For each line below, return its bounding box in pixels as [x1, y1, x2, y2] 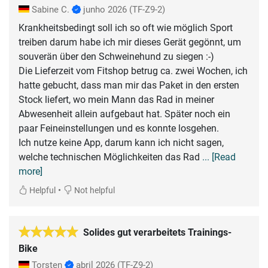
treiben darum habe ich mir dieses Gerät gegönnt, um [19, 36, 241, 48]
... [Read [202, 151, 236, 163]
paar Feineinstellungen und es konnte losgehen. [19, 122, 219, 134]
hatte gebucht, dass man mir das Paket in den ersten [19, 79, 239, 91]
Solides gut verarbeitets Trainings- [83, 226, 232, 238]
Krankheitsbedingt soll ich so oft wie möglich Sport [19, 22, 233, 33]
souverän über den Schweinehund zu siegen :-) [19, 50, 214, 62]
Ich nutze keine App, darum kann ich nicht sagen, [19, 136, 224, 148]
